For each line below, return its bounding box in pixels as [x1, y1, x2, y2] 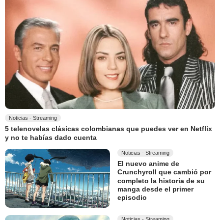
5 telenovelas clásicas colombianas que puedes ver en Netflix [5, 125, 212, 133]
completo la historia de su [117, 176, 205, 185]
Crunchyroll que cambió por [117, 168, 211, 176]
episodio [117, 193, 147, 202]
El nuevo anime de [117, 160, 179, 168]
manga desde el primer [117, 185, 193, 193]
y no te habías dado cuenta [5, 133, 97, 141]
